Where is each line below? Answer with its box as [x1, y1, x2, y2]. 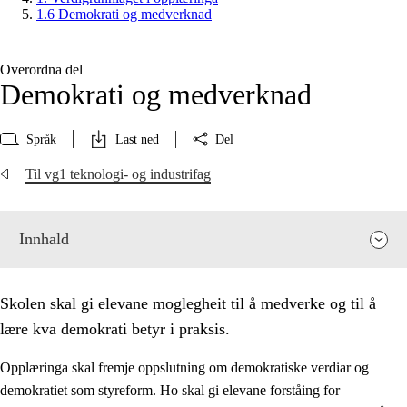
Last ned [115, 132, 159, 146]
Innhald [19, 230, 69, 249]
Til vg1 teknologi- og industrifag [25, 166, 211, 183]
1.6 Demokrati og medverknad [36, 6, 212, 23]
